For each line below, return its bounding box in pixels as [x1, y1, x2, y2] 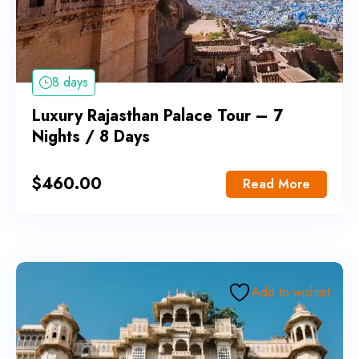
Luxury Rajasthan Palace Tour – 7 [32, 104, 283, 128]
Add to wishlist [252, 283, 330, 302]
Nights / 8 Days [32, 125, 150, 149]
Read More [243, 175, 310, 194]
